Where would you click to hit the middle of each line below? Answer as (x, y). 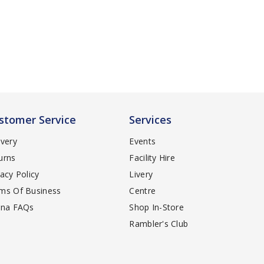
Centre (143, 190)
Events (143, 141)
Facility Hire (152, 157)
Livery (141, 174)
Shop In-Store (157, 207)
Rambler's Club (159, 223)
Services (151, 119)
